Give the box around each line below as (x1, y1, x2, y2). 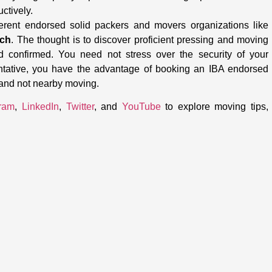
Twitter (66, 101, 94, 112)
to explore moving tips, (160, 101, 269, 112)
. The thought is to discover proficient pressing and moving (11, 34, 269, 45)
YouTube (121, 101, 161, 112)
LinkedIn (22, 101, 59, 112)
